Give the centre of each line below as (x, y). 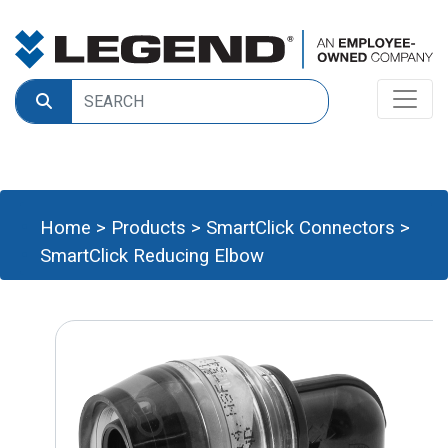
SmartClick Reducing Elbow (152, 256)
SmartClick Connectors (300, 228)
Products (148, 228)
